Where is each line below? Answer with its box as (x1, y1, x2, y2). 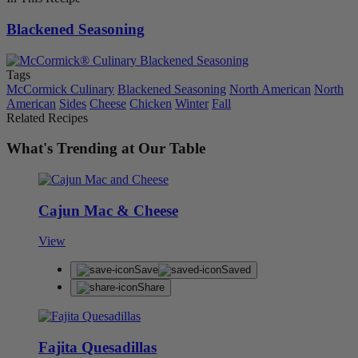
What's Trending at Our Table (6, 140, 205, 157)
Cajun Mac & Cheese (38, 201, 178, 219)
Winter (175, 96, 209, 110)
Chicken (129, 96, 172, 110)
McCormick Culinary (6, 82, 114, 96)
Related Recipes (6, 110, 88, 125)
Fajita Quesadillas (38, 339, 157, 356)
